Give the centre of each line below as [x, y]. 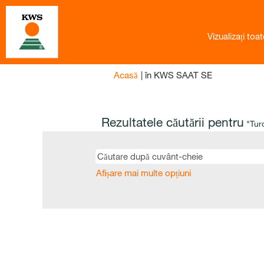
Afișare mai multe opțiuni [143, 173]
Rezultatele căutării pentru [173, 122]
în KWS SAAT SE [179, 75]
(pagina [226, 74]
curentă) [227, 87]
